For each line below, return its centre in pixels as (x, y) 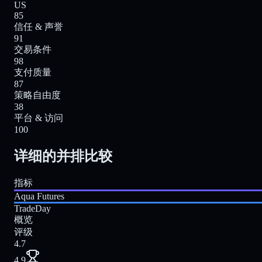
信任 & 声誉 (39, 27)
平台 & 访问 (39, 118)
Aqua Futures (39, 196)
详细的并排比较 (63, 156)
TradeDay (32, 208)
